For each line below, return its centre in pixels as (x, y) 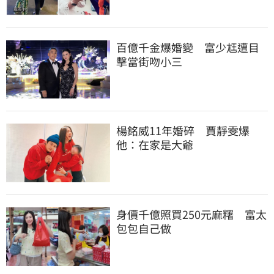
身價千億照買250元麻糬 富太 (191, 214)
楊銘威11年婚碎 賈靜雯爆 (183, 131)
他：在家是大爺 (155, 145)
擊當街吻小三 (149, 61)
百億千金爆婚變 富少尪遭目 (188, 47)
